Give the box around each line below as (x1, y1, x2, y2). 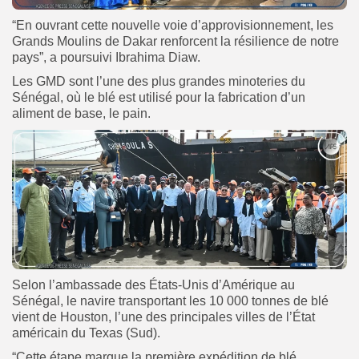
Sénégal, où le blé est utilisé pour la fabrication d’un (12, 91, 305, 105)
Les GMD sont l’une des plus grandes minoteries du (12, 75, 305, 89)
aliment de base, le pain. (12, 107, 151, 121)
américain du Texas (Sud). (12, 326, 160, 341)
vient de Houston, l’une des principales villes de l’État (12, 310, 315, 325)
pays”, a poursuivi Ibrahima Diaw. (12, 50, 200, 65)
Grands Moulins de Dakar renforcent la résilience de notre (12, 34, 339, 49)
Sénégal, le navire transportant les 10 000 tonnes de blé (12, 294, 329, 309)
